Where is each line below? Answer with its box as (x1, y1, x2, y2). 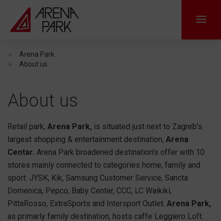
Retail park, (7, 122, 45, 131)
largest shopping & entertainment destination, (7, 135, 166, 144)
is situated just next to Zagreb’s (92, 122, 202, 131)
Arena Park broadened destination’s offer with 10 (35, 147, 205, 157)
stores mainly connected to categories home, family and (7, 160, 200, 170)
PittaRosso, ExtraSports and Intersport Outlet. (7, 199, 167, 208)
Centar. (7, 147, 35, 157)
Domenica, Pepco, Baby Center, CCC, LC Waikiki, (7, 186, 172, 195)
